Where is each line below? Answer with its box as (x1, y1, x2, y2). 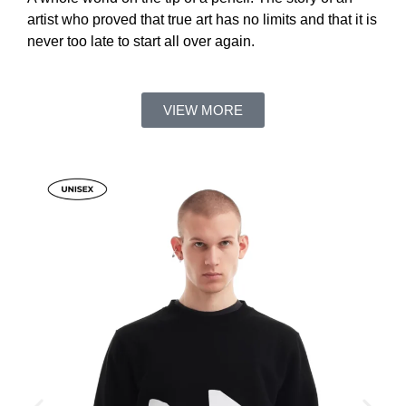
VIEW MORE (163, 102, 243, 119)
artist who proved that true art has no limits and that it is (27, 11, 377, 27)
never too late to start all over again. (27, 33, 255, 49)
